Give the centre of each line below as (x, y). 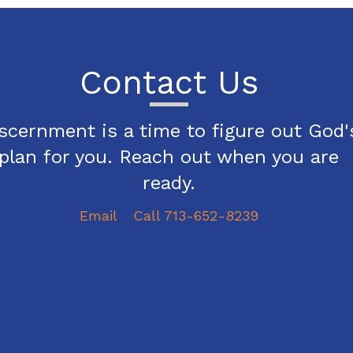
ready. (169, 183)
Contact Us (169, 82)
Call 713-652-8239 (195, 216)
